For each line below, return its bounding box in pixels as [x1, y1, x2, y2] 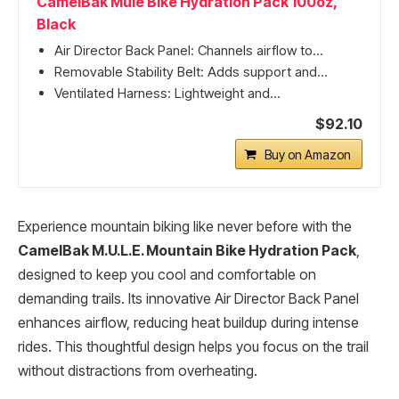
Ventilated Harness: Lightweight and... [54, 85, 281, 102]
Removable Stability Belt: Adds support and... [54, 63, 328, 81]
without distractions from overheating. [18, 362, 257, 380]
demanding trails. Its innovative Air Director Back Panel [18, 290, 359, 308]
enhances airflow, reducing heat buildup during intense [18, 314, 359, 332]
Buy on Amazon [265, 147, 351, 163]
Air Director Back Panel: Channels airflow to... [54, 42, 323, 60]
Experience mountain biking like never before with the [18, 218, 352, 236]
